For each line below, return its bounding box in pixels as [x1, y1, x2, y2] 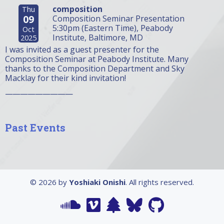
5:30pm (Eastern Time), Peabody [52, 22, 173, 33]
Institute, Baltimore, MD [52, 32, 143, 43]
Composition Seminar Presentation [52, 13, 184, 24]
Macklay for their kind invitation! [5, 72, 126, 83]
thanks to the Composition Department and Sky [5, 63, 184, 74]
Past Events [5, 121, 65, 134]
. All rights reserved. [125, 177, 194, 187]
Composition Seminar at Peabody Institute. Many [5, 53, 188, 64]
